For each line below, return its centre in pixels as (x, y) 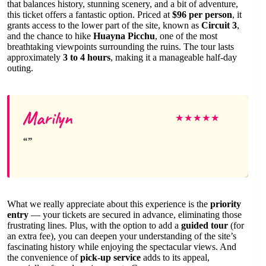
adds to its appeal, (175, 257)
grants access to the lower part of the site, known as (104, 25)
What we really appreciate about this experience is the (109, 204)
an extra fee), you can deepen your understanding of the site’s (122, 236)
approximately (35, 57)
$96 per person (202, 14)
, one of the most (186, 36)
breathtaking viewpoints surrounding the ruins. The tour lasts (121, 46)
